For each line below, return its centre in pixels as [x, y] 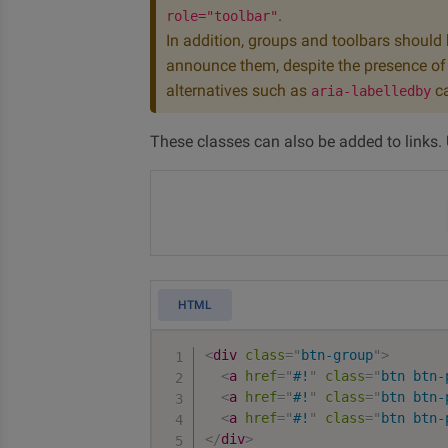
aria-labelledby [371, 91]
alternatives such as [238, 90]
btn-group [337, 355]
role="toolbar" [222, 16]
